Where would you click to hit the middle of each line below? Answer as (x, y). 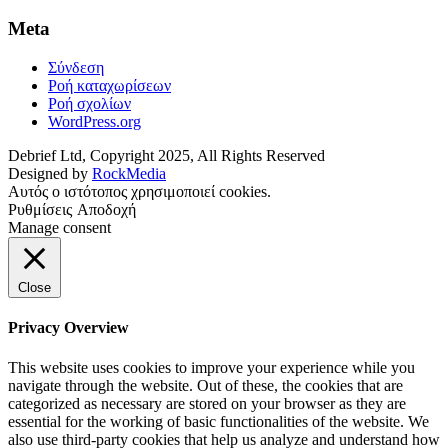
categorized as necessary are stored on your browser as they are (207, 403)
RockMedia (129, 174)
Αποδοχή (106, 210)
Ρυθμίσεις (40, 210)
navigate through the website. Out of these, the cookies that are (205, 385)
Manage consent (59, 228)
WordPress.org (94, 122)
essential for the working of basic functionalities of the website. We (218, 421)
